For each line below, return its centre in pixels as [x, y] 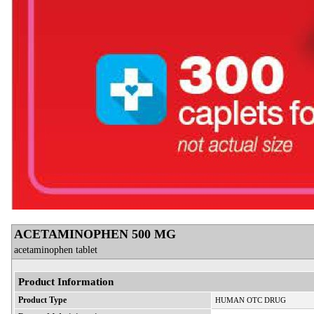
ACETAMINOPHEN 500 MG [97, 234]
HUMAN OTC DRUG [251, 300]
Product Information [66, 282]
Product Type [42, 301]
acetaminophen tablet [56, 250]
